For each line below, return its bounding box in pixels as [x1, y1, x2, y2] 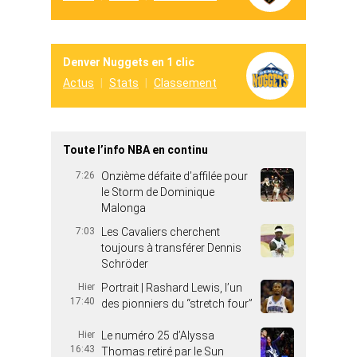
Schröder [101, 257, 148, 271]
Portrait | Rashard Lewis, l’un [101, 281, 242, 295]
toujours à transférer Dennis [101, 241, 241, 255]
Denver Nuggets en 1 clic [63, 56, 194, 69]
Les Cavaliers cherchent [101, 226, 220, 239]
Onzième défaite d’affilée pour [101, 170, 248, 183]
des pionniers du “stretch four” [101, 297, 253, 311]
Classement [154, 76, 217, 90]
